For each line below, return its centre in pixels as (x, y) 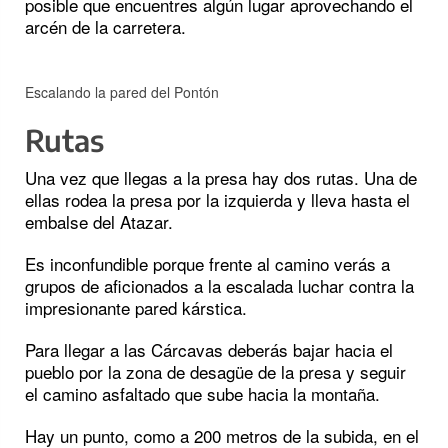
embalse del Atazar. (99, 222)
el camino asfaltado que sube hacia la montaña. (202, 394)
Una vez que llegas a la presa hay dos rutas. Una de (221, 178)
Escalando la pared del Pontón (122, 92)
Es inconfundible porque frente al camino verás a (207, 264)
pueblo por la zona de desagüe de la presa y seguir (215, 372)
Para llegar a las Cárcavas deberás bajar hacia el (209, 350)
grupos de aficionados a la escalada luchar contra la (219, 286)
